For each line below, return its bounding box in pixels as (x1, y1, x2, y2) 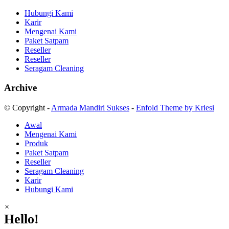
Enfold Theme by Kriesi (136, 103, 214, 112)
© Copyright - (4, 103, 51, 112)
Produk (25, 139, 48, 148)
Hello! (4, 212, 39, 227)
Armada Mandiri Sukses (51, 103, 129, 112)
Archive (4, 82, 37, 94)
